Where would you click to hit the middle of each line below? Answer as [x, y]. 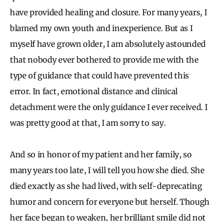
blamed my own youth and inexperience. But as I [101, 28]
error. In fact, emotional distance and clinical [94, 91]
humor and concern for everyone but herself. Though [110, 202]
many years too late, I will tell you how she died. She [107, 170]
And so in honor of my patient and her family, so [101, 154]
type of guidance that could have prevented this [99, 75]
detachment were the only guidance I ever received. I [109, 107]
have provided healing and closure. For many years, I [109, 12]
